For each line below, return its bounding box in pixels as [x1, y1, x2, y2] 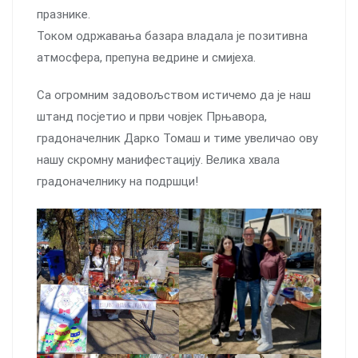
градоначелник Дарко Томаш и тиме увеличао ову [37, 130, 318, 145]
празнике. [37, 6, 90, 22]
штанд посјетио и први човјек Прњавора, [37, 109, 267, 124]
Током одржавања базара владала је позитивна [37, 28, 308, 43]
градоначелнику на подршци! [37, 173, 198, 189]
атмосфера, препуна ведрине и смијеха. [37, 50, 256, 65]
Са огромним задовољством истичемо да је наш [37, 87, 311, 102]
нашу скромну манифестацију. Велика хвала [37, 152, 280, 167]
